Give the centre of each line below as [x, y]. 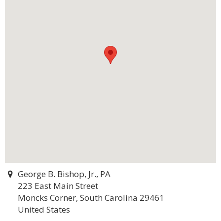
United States [44, 209]
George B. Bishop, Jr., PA [64, 174]
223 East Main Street [58, 186]
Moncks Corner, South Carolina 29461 [91, 198]
